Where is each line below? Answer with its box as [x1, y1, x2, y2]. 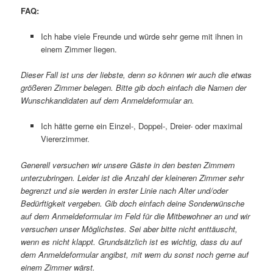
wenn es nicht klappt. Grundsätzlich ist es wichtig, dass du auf [21, 235, 243, 247]
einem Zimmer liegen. [40, 43, 117, 55]
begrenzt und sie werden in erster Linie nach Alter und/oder [21, 184, 229, 196]
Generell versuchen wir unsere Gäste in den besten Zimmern [21, 158, 235, 171]
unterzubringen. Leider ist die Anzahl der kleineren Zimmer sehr [21, 171, 244, 183]
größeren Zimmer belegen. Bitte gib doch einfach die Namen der [21, 82, 247, 94]
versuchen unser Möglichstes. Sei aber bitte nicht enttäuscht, [21, 222, 238, 235]
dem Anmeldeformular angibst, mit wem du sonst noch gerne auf [21, 248, 249, 260]
